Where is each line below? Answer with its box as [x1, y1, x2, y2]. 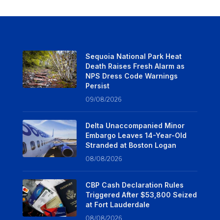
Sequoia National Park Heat [85, 52, 182, 60]
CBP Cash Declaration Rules [85, 180, 184, 189]
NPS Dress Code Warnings [85, 71, 178, 80]
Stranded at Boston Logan [85, 140, 176, 149]
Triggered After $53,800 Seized [85, 190, 197, 199]
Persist [85, 81, 110, 90]
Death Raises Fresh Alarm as [85, 61, 185, 70]
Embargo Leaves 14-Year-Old [85, 131, 187, 139]
